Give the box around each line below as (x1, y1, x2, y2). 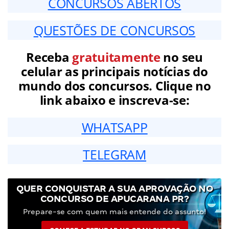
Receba (26, 48, 73, 65)
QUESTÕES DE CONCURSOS (33, 21, 196, 39)
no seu (160, 48, 203, 65)
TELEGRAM (83, 145, 146, 163)
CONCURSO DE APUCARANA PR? (40, 193, 189, 204)
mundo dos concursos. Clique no (18, 77, 211, 94)
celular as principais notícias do (21, 62, 208, 80)
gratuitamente (72, 48, 161, 65)
